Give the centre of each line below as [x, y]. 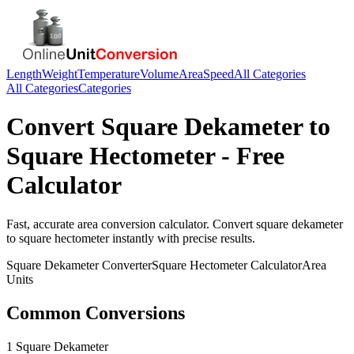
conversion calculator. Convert [177, 224]
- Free [250, 156]
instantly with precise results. [182, 238]
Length [24, 74]
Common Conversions [96, 313]
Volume [159, 74]
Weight [60, 74]
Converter [125, 265]
